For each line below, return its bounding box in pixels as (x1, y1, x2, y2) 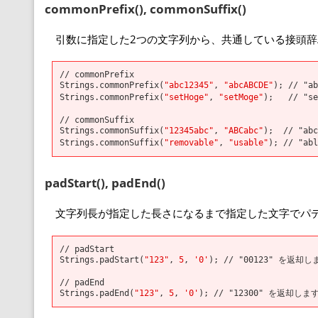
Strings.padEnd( (60, 287, 134, 298)
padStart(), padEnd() (45, 175, 165, 192)
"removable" (164, 137, 219, 148)
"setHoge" (164, 92, 209, 103)
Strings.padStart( (60, 253, 144, 265)
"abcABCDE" (224, 79, 273, 91)
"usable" (229, 137, 268, 148)
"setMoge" (219, 92, 263, 103)
